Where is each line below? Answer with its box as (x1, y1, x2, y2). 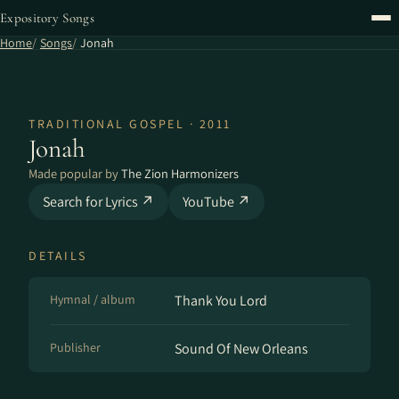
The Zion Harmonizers (121, 165, 239, 182)
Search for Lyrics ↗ (43, 192, 154, 211)
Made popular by (28, 165, 121, 182)
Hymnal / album (50, 291, 135, 307)
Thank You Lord (175, 291, 267, 310)
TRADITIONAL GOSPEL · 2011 (28, 116, 232, 132)
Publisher (50, 339, 101, 355)
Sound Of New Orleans (175, 339, 308, 358)
